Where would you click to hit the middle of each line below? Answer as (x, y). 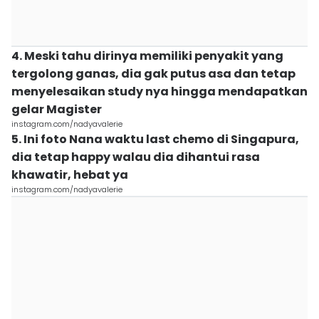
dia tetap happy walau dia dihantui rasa (136, 157)
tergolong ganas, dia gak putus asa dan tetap (153, 74)
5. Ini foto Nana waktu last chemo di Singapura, (155, 139)
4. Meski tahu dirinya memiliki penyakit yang (147, 56)
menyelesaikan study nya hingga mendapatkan (159, 91)
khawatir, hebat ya (70, 175)
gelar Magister (57, 109)
